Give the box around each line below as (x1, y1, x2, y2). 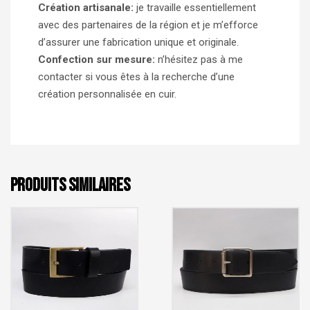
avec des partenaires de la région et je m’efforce (38, 18, 258, 31)
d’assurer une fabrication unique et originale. (38, 35, 239, 48)
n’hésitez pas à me (155, 53, 243, 66)
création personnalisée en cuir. (38, 87, 176, 100)
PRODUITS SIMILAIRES (10, 174, 130, 197)
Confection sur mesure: (38, 53, 155, 66)
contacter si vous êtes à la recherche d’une (38, 70, 235, 83)
